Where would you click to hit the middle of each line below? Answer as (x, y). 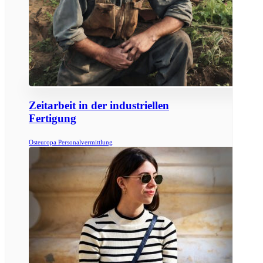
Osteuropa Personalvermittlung (71, 142)
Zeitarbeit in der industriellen (99, 106)
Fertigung (53, 119)
